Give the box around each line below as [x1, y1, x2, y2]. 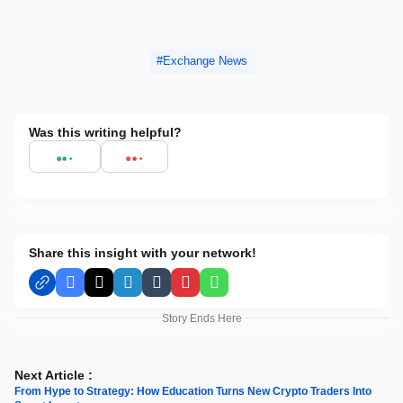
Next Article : [14, 367, 93, 382]
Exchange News [162, 53, 247, 67]
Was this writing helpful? [29, 124, 182, 139]
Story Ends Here [161, 311, 242, 325]
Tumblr [155, 282, 198, 297]
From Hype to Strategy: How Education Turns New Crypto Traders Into [14, 384, 372, 398]
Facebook [68, 282, 130, 297]
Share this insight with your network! [29, 245, 256, 260]
